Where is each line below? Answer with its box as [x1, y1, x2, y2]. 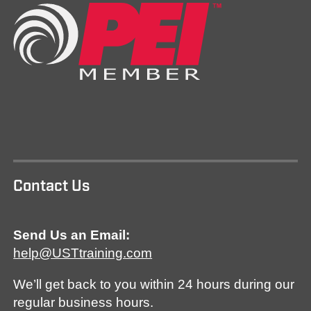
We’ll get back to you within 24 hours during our [13, 276, 295, 292]
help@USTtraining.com [13, 245, 153, 260]
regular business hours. [13, 294, 154, 310]
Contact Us [13, 176, 90, 196]
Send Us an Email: [13, 227, 131, 242]
